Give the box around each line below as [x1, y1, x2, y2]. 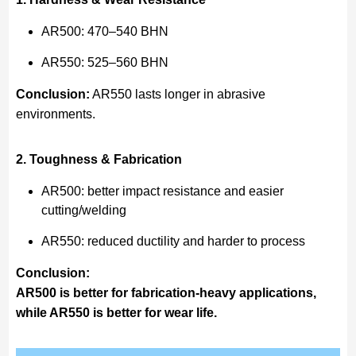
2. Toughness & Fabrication [15, 152, 182, 166]
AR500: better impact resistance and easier [41, 184, 284, 198]
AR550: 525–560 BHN [41, 55, 168, 69]
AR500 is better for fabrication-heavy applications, [15, 285, 316, 300]
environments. [15, 106, 95, 121]
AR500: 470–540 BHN [41, 24, 168, 38]
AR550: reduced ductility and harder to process [41, 234, 305, 248]
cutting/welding [41, 203, 126, 217]
